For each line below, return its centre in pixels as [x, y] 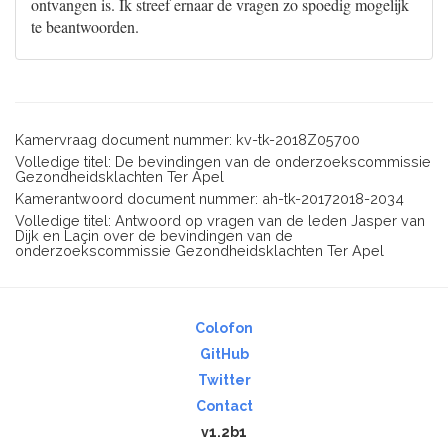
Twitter [224, 380]
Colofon [224, 328]
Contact [224, 406]
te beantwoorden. [85, 26]
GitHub [224, 354]
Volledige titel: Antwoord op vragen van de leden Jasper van [220, 220]
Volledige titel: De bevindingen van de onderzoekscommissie [223, 161]
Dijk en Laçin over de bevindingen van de [154, 235]
